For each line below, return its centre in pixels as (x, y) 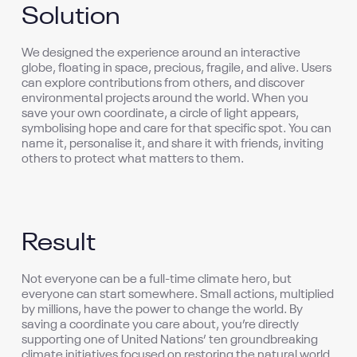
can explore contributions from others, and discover (163, 84)
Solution (71, 18)
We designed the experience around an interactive (161, 53)
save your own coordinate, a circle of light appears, (161, 114)
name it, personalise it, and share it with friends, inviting (173, 144)
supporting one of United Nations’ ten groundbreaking (170, 340)
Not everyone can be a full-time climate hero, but (157, 280)
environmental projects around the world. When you (165, 99)
